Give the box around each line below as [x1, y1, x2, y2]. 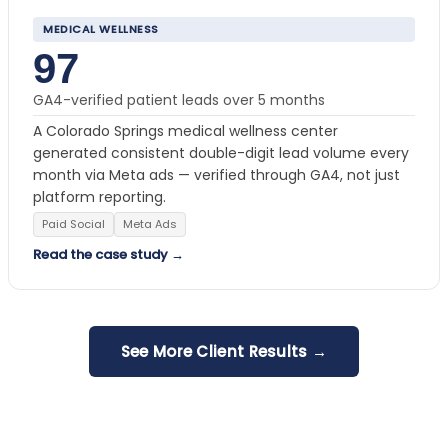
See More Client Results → [120, 340, 328, 362]
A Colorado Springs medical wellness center [33, 120, 338, 141]
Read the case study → [33, 244, 184, 264]
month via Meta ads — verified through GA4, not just [33, 164, 400, 185]
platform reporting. [33, 186, 166, 207]
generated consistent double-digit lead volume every [33, 142, 409, 163]
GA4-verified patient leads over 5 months [33, 89, 325, 110]
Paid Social [42, 215, 105, 232]
